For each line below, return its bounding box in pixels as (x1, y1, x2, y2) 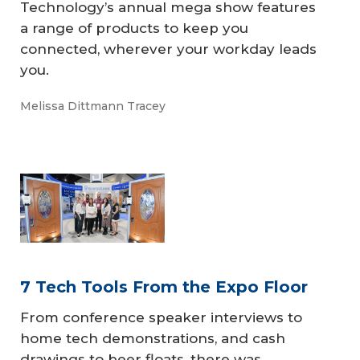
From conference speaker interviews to (20, 309, 302, 325)
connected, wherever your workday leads (20, 40, 317, 57)
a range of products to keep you (20, 19, 248, 36)
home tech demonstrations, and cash (20, 329, 285, 346)
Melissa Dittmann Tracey (20, 99, 166, 114)
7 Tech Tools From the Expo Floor (20, 276, 308, 297)
